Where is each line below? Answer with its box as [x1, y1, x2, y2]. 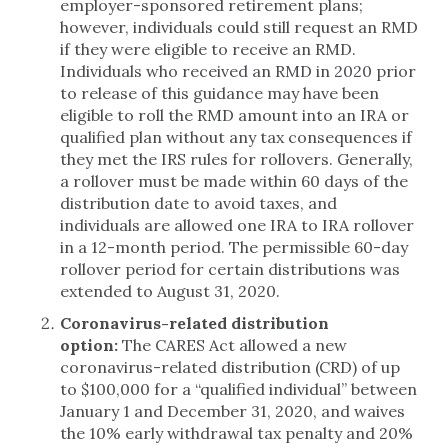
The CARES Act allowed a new [122, 335, 347, 355]
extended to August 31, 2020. [60, 281, 280, 301]
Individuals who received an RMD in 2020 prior [60, 61, 416, 81]
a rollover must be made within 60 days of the [60, 171, 408, 191]
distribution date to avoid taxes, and [60, 193, 337, 213]
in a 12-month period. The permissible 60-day [60, 237, 408, 257]
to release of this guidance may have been [60, 83, 379, 103]
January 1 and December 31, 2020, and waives [60, 401, 405, 421]
